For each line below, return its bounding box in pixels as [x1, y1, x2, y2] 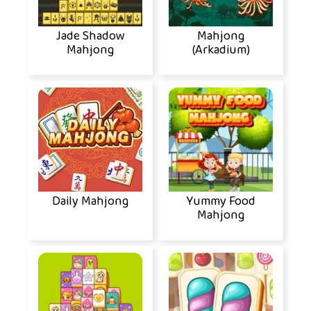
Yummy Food [186, 190, 255, 212]
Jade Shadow [56, 24, 125, 47]
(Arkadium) [192, 38, 250, 61]
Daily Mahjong [52, 190, 128, 212]
